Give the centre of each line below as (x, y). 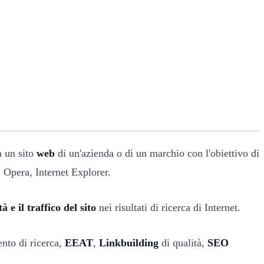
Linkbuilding (129, 242)
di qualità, (181, 242)
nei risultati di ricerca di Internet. (168, 207)
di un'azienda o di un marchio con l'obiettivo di (157, 153)
